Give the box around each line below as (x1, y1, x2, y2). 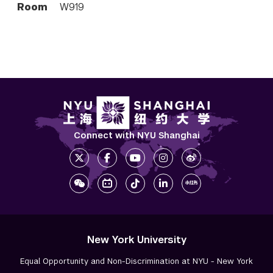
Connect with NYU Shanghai (73, 130, 200, 141)
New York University (87, 233, 186, 247)
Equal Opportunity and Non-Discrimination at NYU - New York (20, 256, 253, 267)
